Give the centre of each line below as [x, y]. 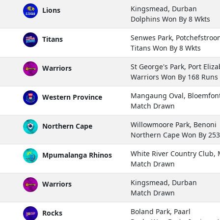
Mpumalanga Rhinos [76, 155]
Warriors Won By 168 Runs [174, 77]
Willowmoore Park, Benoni [174, 124]
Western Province [71, 97]
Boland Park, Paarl [161, 211]
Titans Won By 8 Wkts [166, 48]
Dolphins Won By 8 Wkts [170, 19]
